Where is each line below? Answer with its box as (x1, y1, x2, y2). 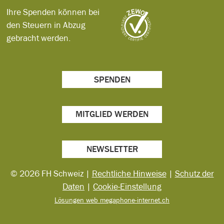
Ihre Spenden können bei (6, 7, 100, 17)
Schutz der (174, 168, 214, 178)
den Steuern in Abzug (6, 20, 86, 30)
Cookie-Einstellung (93, 181, 161, 191)
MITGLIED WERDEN (75, 109, 148, 119)
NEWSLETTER (86, 144, 138, 154)
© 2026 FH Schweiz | (10, 168, 92, 178)
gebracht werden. (6, 33, 71, 43)
